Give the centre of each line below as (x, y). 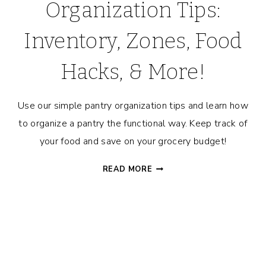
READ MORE (127, 170)
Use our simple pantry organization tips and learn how (133, 106)
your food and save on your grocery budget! (133, 142)
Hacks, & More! (133, 72)
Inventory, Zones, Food (133, 41)
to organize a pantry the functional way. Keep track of (133, 124)
